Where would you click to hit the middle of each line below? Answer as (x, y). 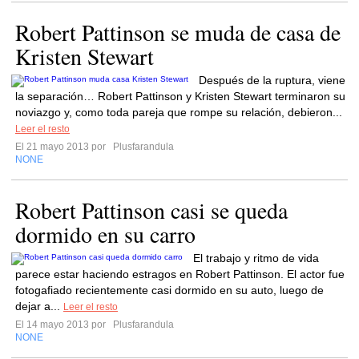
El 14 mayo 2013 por (63, 325)
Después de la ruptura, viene (272, 80)
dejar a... (39, 306)
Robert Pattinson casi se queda (151, 210)
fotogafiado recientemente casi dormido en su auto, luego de (169, 290)
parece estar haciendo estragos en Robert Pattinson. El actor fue (180, 274)
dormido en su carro (105, 234)
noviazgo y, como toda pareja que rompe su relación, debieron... (179, 112)
